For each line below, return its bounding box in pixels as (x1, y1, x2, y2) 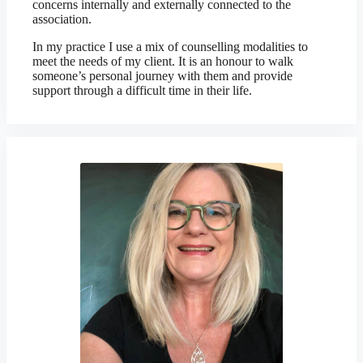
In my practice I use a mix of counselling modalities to (32, 40, 308, 53)
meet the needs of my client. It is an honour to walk (32, 54, 293, 68)
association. (32, 12, 92, 26)
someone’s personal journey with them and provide (32, 69, 293, 83)
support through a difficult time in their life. (32, 83, 252, 97)
